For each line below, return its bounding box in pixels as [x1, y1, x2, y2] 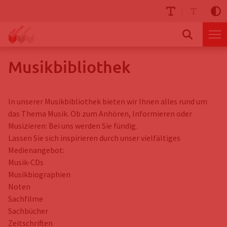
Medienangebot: [8, 145, 64, 155]
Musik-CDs [8, 157, 44, 167]
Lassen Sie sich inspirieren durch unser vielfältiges [8, 133, 180, 143]
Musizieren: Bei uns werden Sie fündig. [8, 121, 137, 131]
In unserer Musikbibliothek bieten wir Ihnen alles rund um [8, 96, 207, 106]
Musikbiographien [8, 169, 70, 179]
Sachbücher [8, 206, 48, 216]
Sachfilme [8, 194, 43, 204]
